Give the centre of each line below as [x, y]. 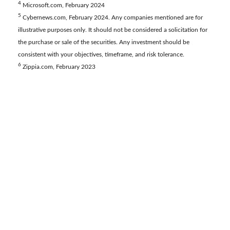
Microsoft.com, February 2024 [63, 5]
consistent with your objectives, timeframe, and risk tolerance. [101, 55]
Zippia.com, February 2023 [58, 67]
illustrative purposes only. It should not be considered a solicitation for [113, 30]
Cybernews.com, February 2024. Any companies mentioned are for [112, 18]
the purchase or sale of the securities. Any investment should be [104, 42]
